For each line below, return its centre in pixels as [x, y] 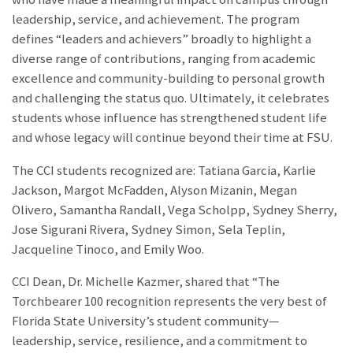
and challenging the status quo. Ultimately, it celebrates [171, 98]
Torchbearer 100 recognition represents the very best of [169, 302]
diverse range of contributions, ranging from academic [164, 58]
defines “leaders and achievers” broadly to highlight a [162, 39]
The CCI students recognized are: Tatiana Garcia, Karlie [164, 170]
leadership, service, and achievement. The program [156, 19]
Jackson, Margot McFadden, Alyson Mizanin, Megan [154, 190]
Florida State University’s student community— [145, 321]
